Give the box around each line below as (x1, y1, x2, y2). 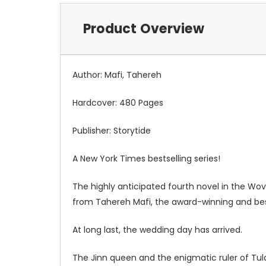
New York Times (80, 152, 148, 164)
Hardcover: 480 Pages (72, 96, 163, 109)
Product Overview (83, 19, 204, 38)
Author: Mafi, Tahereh (72, 68, 161, 81)
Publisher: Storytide (72, 124, 151, 137)
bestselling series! (148, 152, 220, 164)
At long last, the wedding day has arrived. (72, 223, 242, 236)
